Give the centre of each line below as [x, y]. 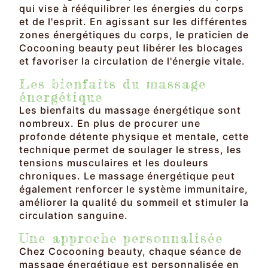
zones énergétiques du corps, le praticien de [134, 34]
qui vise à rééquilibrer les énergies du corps [132, 8]
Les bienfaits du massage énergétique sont [130, 110]
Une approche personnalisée [121, 238]
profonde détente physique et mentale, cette [134, 136]
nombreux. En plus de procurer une [110, 123]
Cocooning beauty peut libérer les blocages [131, 48]
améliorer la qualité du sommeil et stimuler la [134, 202]
